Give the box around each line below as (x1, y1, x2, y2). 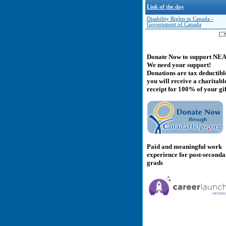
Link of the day (147, 4, 184, 10)
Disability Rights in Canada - (147, 16, 213, 22)
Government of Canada (147, 22, 201, 27)
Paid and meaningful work (147, 142, 222, 150)
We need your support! (147, 61, 211, 69)
